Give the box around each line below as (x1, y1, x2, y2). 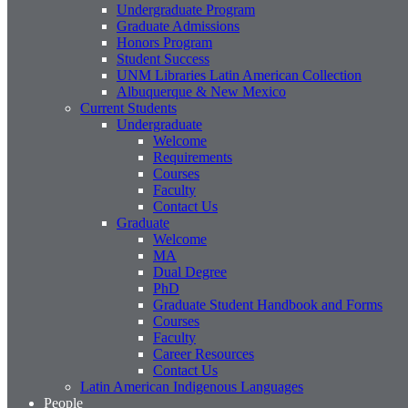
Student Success (117, 51, 209, 66)
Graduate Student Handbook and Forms (153, 297, 382, 312)
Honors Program (117, 35, 212, 50)
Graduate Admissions (117, 18, 240, 34)
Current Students (80, 100, 177, 116)
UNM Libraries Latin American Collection (117, 67, 362, 83)
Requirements (153, 149, 232, 165)
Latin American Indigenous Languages (80, 379, 303, 394)
